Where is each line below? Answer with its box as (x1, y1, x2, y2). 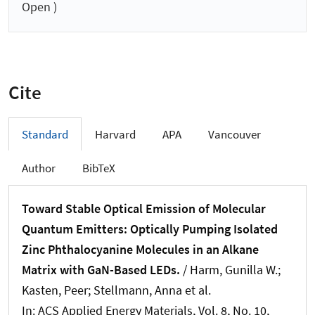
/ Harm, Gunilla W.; (180, 261, 281, 278)
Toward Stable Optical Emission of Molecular (22, 200, 266, 217)
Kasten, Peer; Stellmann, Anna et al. (22, 281, 211, 298)
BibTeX (82, 160, 115, 176)
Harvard (95, 127, 136, 143)
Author (22, 160, 56, 176)
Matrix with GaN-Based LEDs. (22, 261, 180, 278)
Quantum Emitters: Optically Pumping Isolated (22, 220, 278, 237)
